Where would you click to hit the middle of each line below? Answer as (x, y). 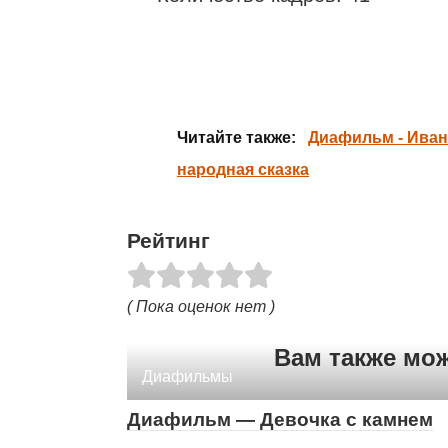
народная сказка (243, 169)
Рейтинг (168, 240)
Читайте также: (236, 137)
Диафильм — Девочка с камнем (280, 419)
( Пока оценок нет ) (201, 306)
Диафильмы (187, 376)
